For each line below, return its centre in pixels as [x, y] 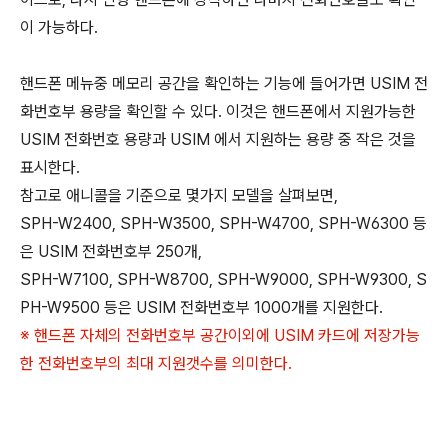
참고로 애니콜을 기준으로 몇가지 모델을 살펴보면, [179, 195]
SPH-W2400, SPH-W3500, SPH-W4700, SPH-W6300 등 [223, 223]
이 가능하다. [59, 27]
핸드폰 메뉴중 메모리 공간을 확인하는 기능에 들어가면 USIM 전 [224, 83]
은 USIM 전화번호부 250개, [111, 251]
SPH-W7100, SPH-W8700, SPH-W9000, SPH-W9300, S [223, 279]
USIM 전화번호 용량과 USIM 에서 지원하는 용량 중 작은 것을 [218, 139]
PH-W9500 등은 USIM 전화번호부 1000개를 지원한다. [201, 307]
